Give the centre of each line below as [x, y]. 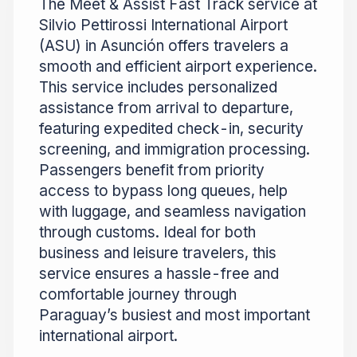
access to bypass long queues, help [163, 191]
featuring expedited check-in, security [171, 129]
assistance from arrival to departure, [166, 108]
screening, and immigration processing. [175, 150]
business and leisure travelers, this [158, 253]
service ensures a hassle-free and [159, 274]
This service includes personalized [158, 88]
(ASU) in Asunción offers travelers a [164, 46]
